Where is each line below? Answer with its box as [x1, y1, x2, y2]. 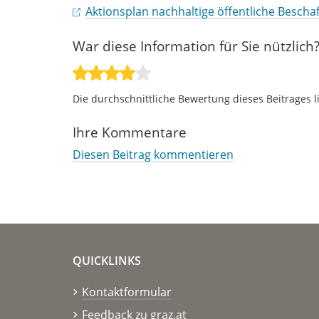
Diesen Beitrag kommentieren [73, 146, 234, 162]
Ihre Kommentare [73, 122, 187, 142]
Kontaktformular [81, 283, 172, 300]
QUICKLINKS [73, 252, 141, 268]
